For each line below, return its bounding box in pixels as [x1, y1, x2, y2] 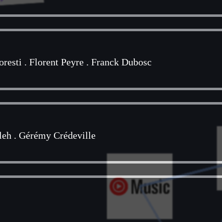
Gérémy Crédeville [19, 130, 96, 141]
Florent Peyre [29, 56, 84, 68]
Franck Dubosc [91, 56, 152, 68]
